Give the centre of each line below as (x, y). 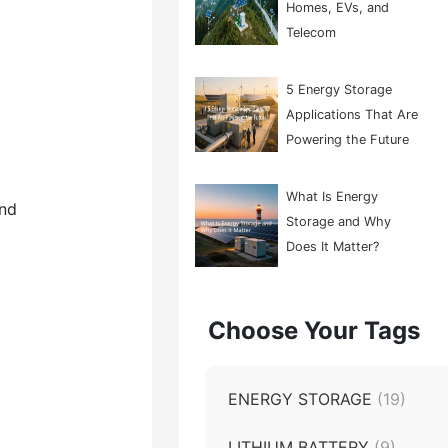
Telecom (311, 32)
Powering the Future (348, 139)
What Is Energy (332, 196)
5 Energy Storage (339, 89)
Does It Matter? (333, 246)
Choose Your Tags (313, 330)
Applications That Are (352, 114)
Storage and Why (339, 221)
